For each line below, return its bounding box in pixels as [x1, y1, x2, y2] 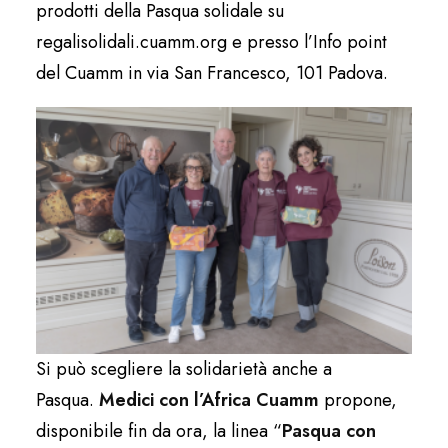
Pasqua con [282, 417, 376, 444]
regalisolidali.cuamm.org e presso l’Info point [36, 29, 387, 55]
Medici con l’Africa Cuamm [99, 386, 319, 413]
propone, [319, 386, 397, 413]
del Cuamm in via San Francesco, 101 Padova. [36, 60, 388, 86]
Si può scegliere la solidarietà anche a [36, 355, 332, 382]
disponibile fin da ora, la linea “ [36, 417, 282, 444]
